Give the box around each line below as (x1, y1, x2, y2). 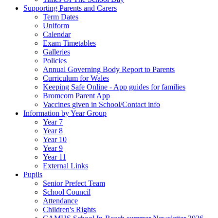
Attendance (43, 196, 78, 205)
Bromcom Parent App (43, 91, 110, 100)
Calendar (43, 30, 71, 38)
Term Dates (43, 12, 78, 21)
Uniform (43, 21, 69, 30)
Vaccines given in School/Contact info (43, 100, 160, 109)
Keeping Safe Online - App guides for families (43, 82, 185, 91)
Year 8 (43, 126, 63, 135)
